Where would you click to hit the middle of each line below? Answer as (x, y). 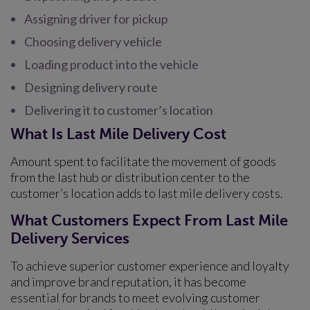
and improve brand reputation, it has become (128, 282)
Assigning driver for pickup (97, 19)
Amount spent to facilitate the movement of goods (143, 162)
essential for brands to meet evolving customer (135, 298)
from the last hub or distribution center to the (130, 177)
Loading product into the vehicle (111, 65)
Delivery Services (70, 239)
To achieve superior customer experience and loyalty (150, 266)
